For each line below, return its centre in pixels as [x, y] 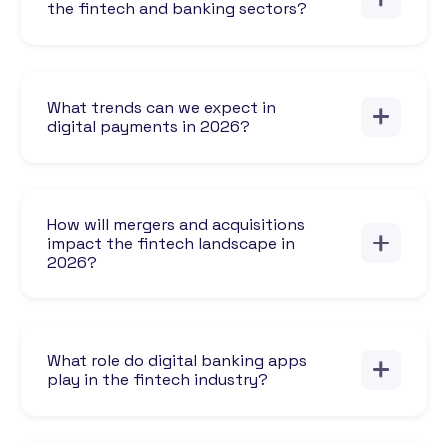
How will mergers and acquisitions [176, 224]
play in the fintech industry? [157, 379]
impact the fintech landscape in [171, 243]
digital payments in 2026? [148, 126]
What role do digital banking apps [177, 360]
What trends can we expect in [161, 107]
